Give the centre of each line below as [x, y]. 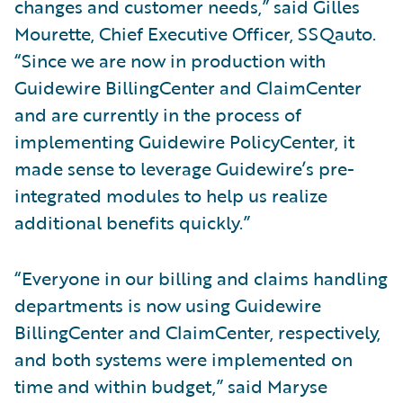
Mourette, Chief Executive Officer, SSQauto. [195, 33]
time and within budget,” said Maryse [171, 386]
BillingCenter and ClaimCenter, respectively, [197, 332]
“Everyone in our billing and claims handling [201, 278]
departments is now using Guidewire [168, 305]
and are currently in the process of [158, 114]
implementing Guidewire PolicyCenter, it [184, 141]
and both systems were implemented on [184, 359]
